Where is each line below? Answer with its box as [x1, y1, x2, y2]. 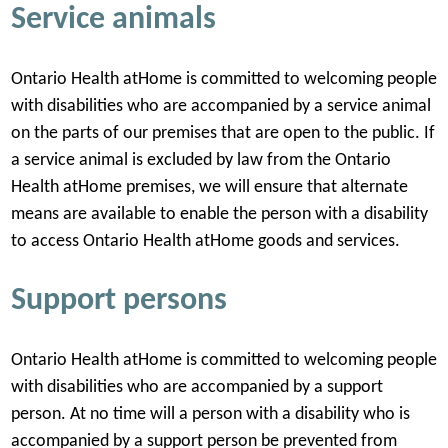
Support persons [10, 284, 227, 317]
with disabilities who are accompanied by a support [10, 379, 383, 397]
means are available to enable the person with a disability [10, 206, 428, 224]
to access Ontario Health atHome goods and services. [10, 233, 404, 251]
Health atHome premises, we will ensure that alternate [10, 179, 408, 197]
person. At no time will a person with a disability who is [10, 406, 410, 424]
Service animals [10, 3, 216, 36]
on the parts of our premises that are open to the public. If [10, 125, 435, 143]
